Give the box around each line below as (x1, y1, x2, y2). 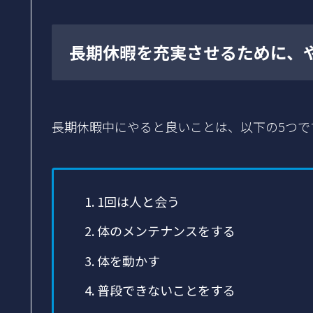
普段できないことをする (96, 281, 235, 300)
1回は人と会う (96, 191, 180, 210)
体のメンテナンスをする (96, 221, 235, 240)
